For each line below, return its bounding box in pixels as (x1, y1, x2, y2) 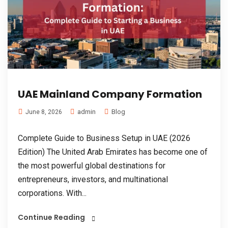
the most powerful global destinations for (18, 160, 165, 170)
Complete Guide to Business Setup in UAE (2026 (18, 133, 190, 143)
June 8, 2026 (24, 108, 62, 116)
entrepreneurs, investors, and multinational (18, 174, 168, 184)
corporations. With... (18, 188, 87, 198)
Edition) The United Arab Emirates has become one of (18, 147, 208, 157)
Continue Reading (18, 212, 85, 222)
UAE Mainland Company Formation (18, 87, 202, 101)
